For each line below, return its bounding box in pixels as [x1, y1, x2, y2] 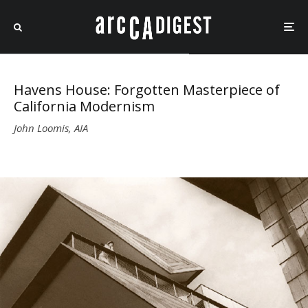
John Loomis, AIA [14, 121, 88, 135]
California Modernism [14, 96, 155, 115]
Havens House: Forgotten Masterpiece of [14, 80, 280, 99]
